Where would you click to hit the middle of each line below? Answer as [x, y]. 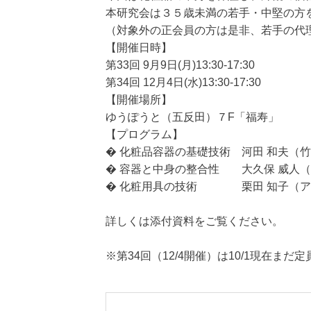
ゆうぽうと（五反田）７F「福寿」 [192, 117]
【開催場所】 [139, 100]
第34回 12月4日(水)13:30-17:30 [183, 82]
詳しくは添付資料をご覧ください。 [194, 221]
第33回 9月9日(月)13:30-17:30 [180, 65]
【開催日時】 [139, 48]
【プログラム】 [144, 134]
